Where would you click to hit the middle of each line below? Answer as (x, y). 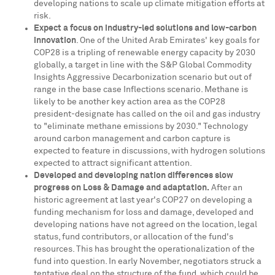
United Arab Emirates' (165, 41)
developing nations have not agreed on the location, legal (145, 225)
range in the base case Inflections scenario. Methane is (141, 90)
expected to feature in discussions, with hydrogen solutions (149, 151)
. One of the (99, 41)
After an (226, 188)
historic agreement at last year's (98, 200)
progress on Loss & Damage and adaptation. (122, 188)
